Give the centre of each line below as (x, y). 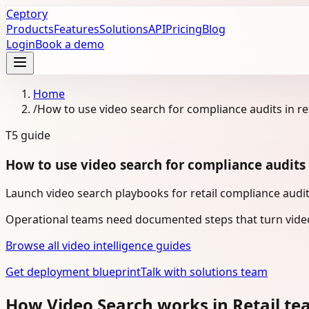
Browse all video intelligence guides (98, 246)
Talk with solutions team (204, 272)
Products (30, 29)
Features (77, 29)
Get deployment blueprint (73, 272)
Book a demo (70, 44)
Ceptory (27, 14)
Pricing (184, 29)
